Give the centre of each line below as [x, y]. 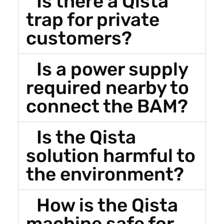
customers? [79, 38]
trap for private [92, 19]
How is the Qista [107, 205]
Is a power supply [112, 69]
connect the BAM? [107, 106]
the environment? [105, 174]
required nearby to [107, 87]
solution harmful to [110, 155]
